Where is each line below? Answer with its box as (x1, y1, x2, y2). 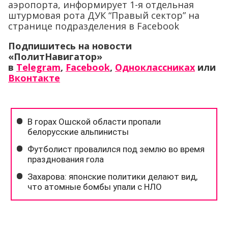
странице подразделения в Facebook (8, 20, 179, 33)
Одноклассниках (115, 61, 195, 74)
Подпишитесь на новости (8, 40, 132, 52)
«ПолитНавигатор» (8, 50, 102, 63)
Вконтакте (8, 72, 60, 84)
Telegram (16, 61, 61, 74)
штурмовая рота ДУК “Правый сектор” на (8, 9, 199, 22)
